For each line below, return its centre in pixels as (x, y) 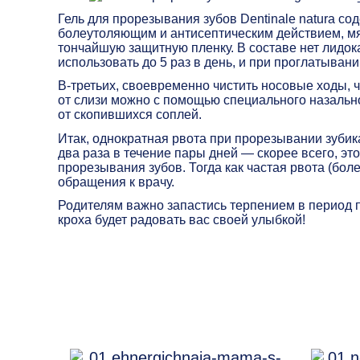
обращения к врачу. (116, 182)
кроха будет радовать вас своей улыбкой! (182, 219)
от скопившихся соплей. (130, 115)
